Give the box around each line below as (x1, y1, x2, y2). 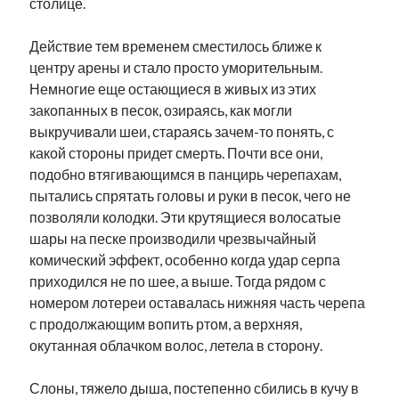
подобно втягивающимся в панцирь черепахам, (29, 166, 342, 183)
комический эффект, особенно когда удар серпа (29, 251, 341, 268)
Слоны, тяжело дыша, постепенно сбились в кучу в (29, 379, 360, 396)
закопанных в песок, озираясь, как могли (29, 102, 293, 118)
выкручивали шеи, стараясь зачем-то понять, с (29, 123, 335, 140)
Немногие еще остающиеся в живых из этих (29, 80, 317, 97)
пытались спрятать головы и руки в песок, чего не (29, 187, 352, 204)
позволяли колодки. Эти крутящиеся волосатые (29, 208, 342, 225)
